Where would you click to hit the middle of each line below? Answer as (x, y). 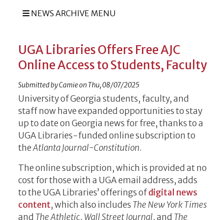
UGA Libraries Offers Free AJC (99, 50)
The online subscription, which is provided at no (112, 168)
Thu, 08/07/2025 (114, 85)
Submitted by (39, 85)
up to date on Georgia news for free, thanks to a (111, 123)
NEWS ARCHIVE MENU (72, 13)
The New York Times (170, 205)
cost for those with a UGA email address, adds (108, 180)
